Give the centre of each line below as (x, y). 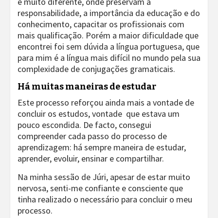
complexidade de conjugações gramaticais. (96, 69)
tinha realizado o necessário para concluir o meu (105, 199)
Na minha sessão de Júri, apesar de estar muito (104, 177)
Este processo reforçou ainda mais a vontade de (106, 102)
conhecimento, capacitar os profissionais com (101, 24)
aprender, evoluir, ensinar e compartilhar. (91, 158)
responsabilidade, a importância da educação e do (109, 13)
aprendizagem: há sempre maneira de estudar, (102, 147)
